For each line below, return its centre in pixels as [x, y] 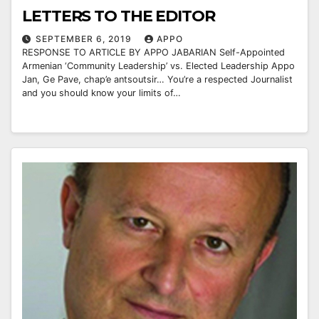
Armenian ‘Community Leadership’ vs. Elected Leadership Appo [158, 66]
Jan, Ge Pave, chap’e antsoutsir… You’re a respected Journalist [157, 80]
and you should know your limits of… [101, 93]
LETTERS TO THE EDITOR [119, 16]
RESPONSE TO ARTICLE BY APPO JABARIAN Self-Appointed [153, 53]
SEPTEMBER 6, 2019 [85, 39]
